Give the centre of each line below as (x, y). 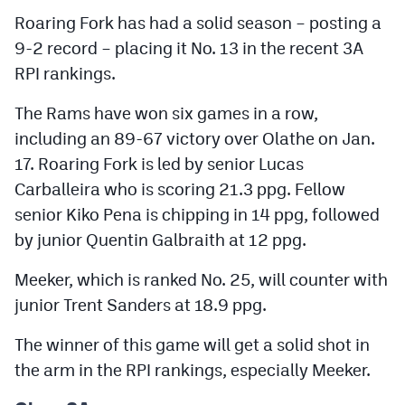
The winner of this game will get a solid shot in (192, 344)
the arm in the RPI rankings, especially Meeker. (193, 369)
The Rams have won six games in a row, (166, 113)
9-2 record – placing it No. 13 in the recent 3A (189, 47)
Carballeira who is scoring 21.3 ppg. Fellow (180, 188)
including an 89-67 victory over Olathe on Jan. (195, 138)
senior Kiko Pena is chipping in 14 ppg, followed (197, 214)
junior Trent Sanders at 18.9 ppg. (141, 304)
